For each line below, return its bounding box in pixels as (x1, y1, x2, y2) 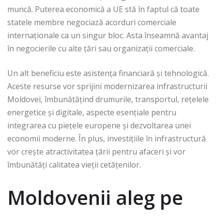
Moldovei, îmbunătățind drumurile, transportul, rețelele (7, 94, 209, 105)
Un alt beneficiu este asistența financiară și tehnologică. (7, 68, 209, 79)
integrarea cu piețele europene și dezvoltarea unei (7, 120, 191, 131)
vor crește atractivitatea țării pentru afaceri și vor (7, 146, 186, 157)
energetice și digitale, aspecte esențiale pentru (7, 107, 176, 118)
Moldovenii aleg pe (7, 184, 183, 211)
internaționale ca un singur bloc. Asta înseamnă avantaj (7, 30, 208, 41)
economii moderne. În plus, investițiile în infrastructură (7, 133, 206, 144)
